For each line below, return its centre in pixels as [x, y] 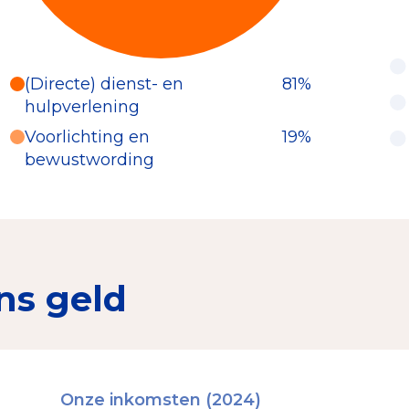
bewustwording [89, 159]
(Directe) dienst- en [104, 84]
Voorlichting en [87, 136]
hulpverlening [82, 106]
